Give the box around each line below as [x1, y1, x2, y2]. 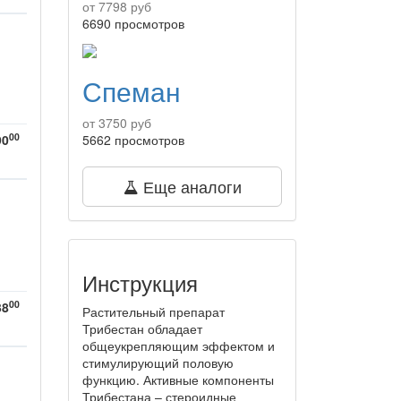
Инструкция [82, 267, 198, 299]
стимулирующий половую [82, 354, 234, 372]
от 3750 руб [82, 114, 151, 132]
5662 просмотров [82, 131, 184, 149]
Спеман [82, 72, 181, 111]
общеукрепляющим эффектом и [82, 337, 275, 355]
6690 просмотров [82, 14, 184, 33]
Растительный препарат [82, 303, 225, 321]
